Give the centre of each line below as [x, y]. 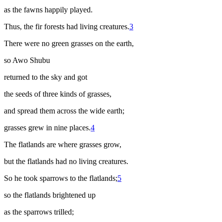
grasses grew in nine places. [47, 128]
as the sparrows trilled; [39, 212]
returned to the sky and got [46, 77]
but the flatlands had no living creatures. [66, 162]
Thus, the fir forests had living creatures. [67, 27]
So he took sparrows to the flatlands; [61, 178]
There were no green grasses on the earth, [69, 44]
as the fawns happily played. [48, 10]
